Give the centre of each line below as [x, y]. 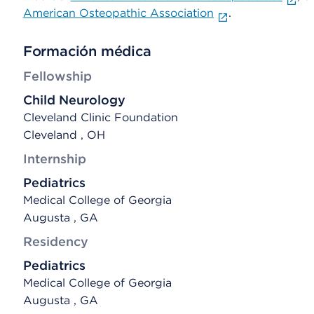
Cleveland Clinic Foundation [100, 117]
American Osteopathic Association [118, 13]
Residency [55, 241]
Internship [54, 159]
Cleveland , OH [64, 135]
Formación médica [87, 51]
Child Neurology [74, 100]
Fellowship [57, 76]
